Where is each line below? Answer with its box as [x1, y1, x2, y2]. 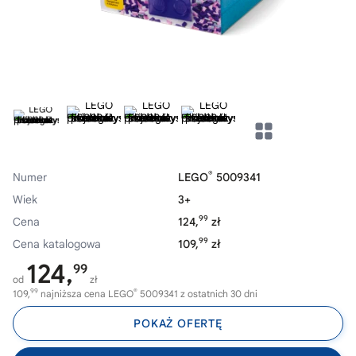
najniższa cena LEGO [38, 288, 133, 300]
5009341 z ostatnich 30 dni [137, 288, 257, 300]
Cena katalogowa [13, 237, 101, 251]
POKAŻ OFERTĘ [133, 316, 222, 331]
